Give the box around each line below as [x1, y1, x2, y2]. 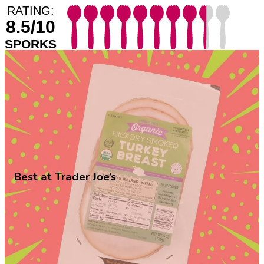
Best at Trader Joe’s [14, 169, 116, 184]
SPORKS [5, 37, 57, 51]
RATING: [7, 4, 54, 17]
